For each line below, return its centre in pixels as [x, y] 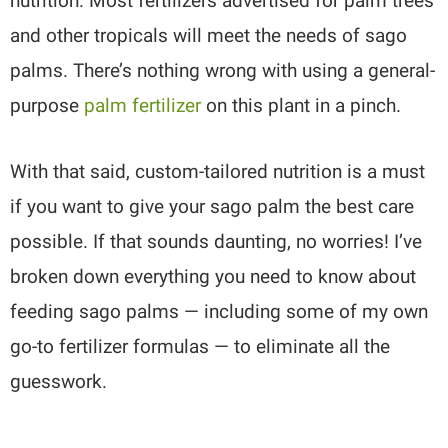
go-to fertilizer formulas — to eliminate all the [200, 347]
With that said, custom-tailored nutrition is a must [218, 172]
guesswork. [61, 382]
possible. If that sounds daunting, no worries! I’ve [216, 242]
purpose [47, 106]
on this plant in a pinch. [301, 106]
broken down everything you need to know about [213, 277]
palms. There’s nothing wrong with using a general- [223, 71]
